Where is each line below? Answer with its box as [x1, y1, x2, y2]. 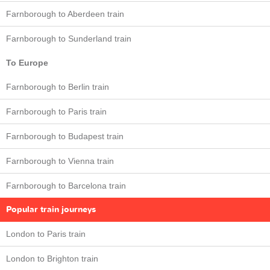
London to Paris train [6, 229, 86, 239]
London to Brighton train [6, 254, 98, 263]
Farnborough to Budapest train [6, 131, 124, 141]
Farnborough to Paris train [6, 107, 107, 116]
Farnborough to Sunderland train [6, 34, 131, 43]
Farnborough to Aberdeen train [6, 9, 124, 19]
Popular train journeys [6, 204, 96, 215]
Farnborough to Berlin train [6, 82, 109, 92]
